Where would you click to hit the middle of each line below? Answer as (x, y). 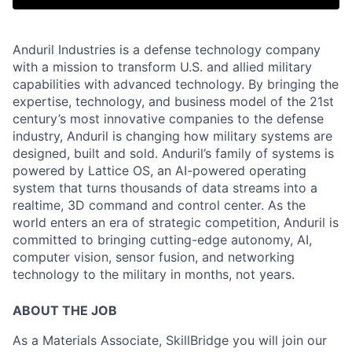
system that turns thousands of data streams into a (165, 188)
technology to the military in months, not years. (154, 274)
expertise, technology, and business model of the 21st (173, 101)
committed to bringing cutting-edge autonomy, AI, (162, 240)
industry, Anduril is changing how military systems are (172, 136)
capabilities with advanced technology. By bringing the (176, 84)
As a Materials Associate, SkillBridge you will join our (170, 340)
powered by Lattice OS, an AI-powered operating (159, 170)
